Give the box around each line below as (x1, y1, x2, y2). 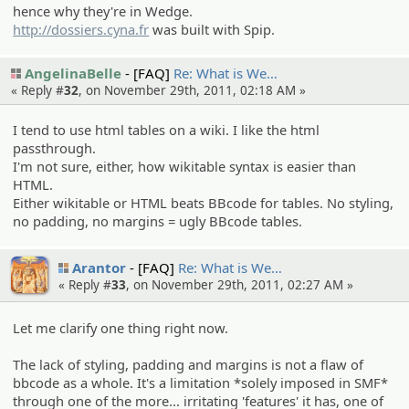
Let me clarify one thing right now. (13, 318, 229, 337)
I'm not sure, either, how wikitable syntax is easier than (13, 157, 357, 176)
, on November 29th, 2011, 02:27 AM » (126, 276, 353, 293)
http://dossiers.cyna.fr (13, 20, 150, 39)
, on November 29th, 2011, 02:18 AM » (79, 81, 306, 99)
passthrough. (13, 139, 97, 158)
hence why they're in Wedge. (13, 2, 194, 21)
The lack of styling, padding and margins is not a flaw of (13, 354, 364, 373)
